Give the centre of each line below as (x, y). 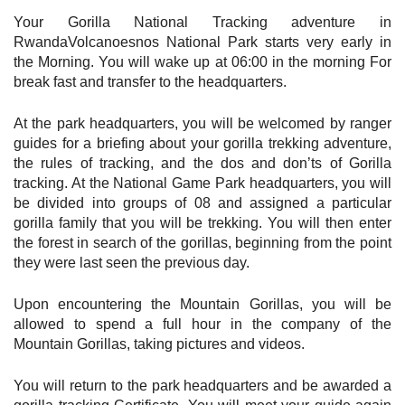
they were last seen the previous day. (132, 262)
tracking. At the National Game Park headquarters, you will (202, 183)
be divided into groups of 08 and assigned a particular (202, 202)
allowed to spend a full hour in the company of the (202, 324)
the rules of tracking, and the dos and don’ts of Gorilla (202, 163)
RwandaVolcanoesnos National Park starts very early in (202, 42)
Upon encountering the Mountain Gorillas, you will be (202, 304)
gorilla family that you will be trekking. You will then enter (202, 222)
